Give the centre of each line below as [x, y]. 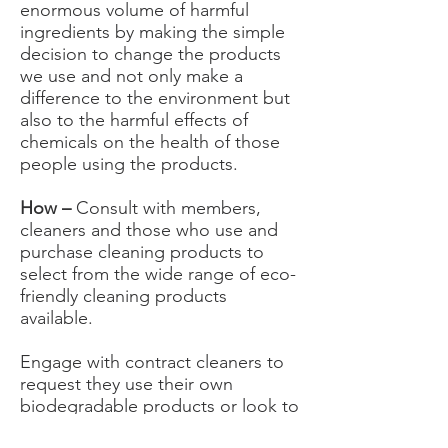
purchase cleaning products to [142, 252]
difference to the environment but [155, 98]
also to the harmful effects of [134, 120]
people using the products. [129, 164]
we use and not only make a [131, 76]
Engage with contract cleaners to [152, 362]
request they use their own [126, 384]
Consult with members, [168, 208]
